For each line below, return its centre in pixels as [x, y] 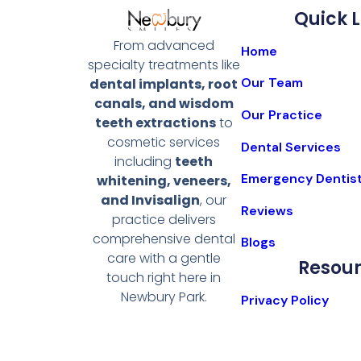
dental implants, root [164, 84]
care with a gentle [164, 258]
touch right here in [164, 277]
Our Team [272, 83]
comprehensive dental [164, 239]
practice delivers [164, 219]
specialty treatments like [164, 64]
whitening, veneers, [164, 180]
